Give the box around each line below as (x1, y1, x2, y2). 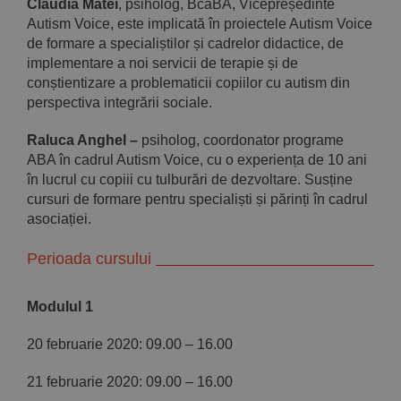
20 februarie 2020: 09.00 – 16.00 (27, 337, 233, 353)
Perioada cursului (27, 249, 151, 268)
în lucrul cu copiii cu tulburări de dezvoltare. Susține (27, 171, 353, 187)
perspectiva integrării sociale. (27, 94, 212, 110)
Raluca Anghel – (27, 132, 141, 148)
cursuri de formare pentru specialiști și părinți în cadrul (27, 191, 368, 207)
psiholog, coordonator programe (141, 132, 344, 148)
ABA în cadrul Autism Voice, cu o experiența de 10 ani (27, 151, 367, 167)
